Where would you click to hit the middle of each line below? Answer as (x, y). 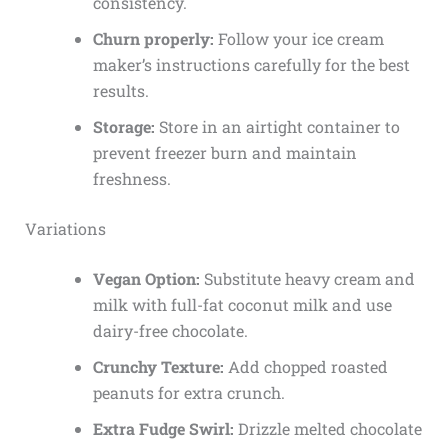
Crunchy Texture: (158, 367)
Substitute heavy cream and (307, 279)
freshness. (131, 179)
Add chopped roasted (305, 367)
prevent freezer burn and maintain (224, 153)
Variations (65, 229)
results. (120, 91)
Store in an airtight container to (277, 127)
